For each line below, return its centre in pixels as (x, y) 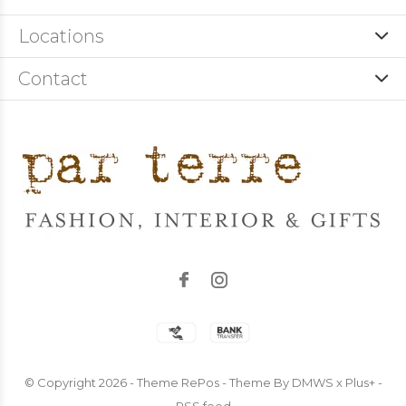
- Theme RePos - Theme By (209, 382)
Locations (61, 36)
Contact (53, 79)
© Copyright (61, 382)
